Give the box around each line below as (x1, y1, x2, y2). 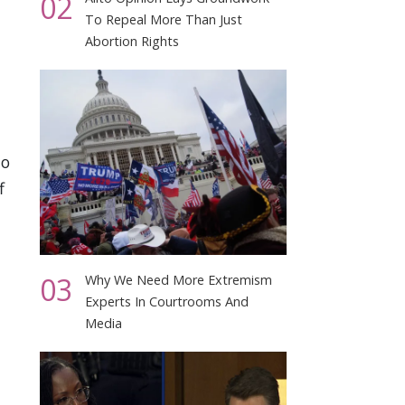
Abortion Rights (85, 32, 180, 50)
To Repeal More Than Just (85, 10, 243, 28)
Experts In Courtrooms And (85, 292, 250, 310)
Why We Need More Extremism (85, 270, 273, 288)
